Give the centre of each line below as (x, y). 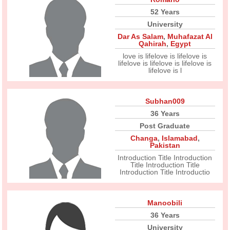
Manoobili (165, 203)
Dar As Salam (140, 36)
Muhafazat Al (190, 36)
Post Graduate (165, 126)
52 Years (165, 12)
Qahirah (153, 44)
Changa (144, 138)
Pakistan (165, 145)
